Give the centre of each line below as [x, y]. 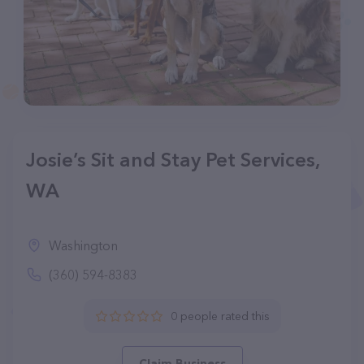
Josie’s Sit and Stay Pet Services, [173, 160]
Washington [83, 245]
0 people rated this [220, 316]
